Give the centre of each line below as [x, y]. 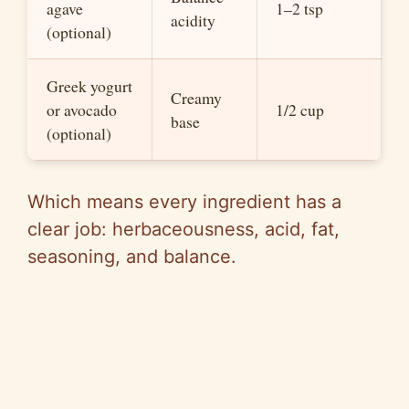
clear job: [70, 230]
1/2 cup [300, 110]
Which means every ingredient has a [184, 202]
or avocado [82, 110]
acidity [193, 21]
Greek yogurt [89, 86]
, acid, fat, [297, 230]
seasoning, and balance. [132, 257]
